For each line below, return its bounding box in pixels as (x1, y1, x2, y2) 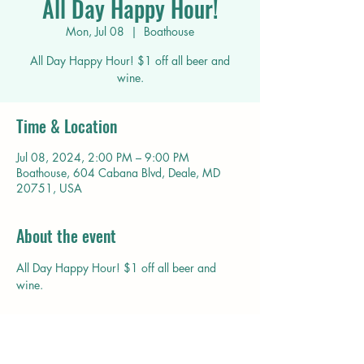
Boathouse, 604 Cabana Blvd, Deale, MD (16, 165, 220, 180)
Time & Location (16, 114, 117, 138)
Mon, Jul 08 (66, 24, 124, 39)
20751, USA (16, 180, 82, 196)
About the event (16, 223, 116, 248)
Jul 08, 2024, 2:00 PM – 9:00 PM (16, 149, 189, 165)
